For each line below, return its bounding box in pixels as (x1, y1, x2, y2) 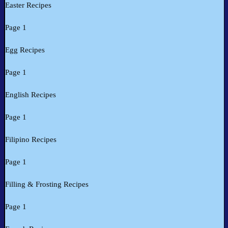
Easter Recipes (5, 1, 51, 10)
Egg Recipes (5, 46, 45, 54)
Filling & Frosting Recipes (5, 180, 89, 189)
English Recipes (5, 91, 56, 99)
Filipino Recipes (5, 135, 56, 144)
